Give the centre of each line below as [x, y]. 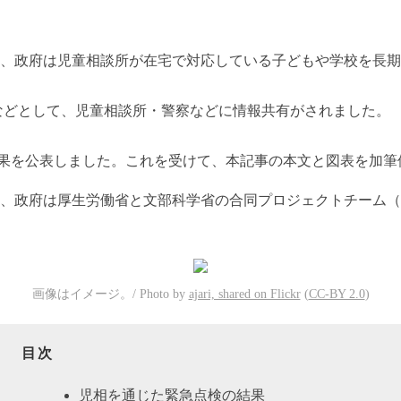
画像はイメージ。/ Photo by [110, 294]
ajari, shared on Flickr [244, 294]
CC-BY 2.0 [337, 294]
